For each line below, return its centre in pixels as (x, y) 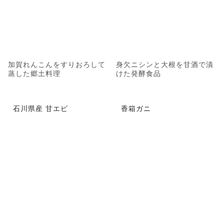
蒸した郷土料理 (34, 73)
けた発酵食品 (138, 73)
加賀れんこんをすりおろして (57, 64)
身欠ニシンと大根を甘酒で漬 (165, 64)
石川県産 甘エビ (40, 108)
